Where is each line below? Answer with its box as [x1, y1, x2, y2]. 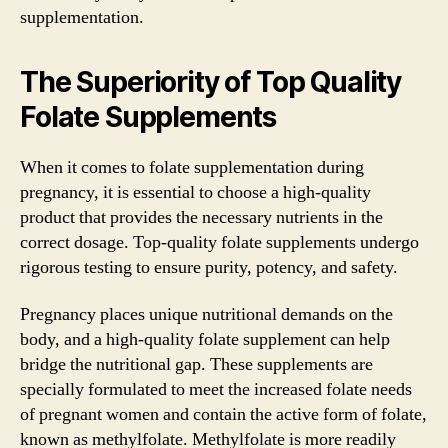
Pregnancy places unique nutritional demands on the [20, 303, 393, 326]
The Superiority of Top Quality [20, 64, 402, 99]
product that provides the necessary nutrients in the [20, 205, 383, 229]
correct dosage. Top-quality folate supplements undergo [20, 230, 419, 254]
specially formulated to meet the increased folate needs [20, 378, 412, 401]
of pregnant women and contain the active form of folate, [20, 403, 427, 426]
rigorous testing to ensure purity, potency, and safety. [20, 255, 398, 279]
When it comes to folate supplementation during [20, 155, 364, 179]
